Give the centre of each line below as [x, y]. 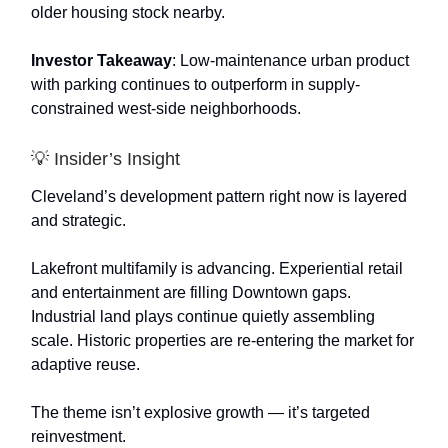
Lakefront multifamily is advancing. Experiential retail [217, 268]
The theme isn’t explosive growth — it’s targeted [200, 412]
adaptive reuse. [85, 364]
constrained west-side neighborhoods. [166, 108]
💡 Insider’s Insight [105, 158]
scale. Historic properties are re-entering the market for [222, 340]
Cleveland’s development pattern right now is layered [219, 196]
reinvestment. [78, 436]
